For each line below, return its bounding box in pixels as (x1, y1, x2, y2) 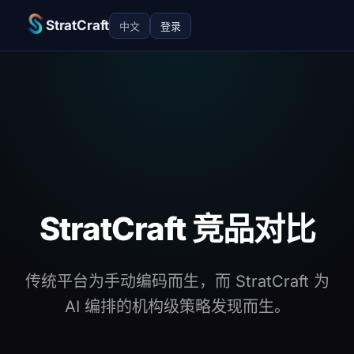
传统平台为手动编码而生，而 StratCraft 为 (24, 272, 330, 292)
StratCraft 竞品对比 (39, 209, 315, 249)
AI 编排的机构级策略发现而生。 (64, 297, 290, 317)
